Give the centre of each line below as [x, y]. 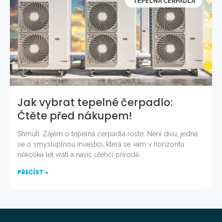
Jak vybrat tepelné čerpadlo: [95, 102]
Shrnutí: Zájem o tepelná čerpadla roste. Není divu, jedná [108, 134]
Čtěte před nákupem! [75, 115]
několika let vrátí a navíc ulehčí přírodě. [79, 154]
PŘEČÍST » [33, 172]
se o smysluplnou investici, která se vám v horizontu [101, 144]
